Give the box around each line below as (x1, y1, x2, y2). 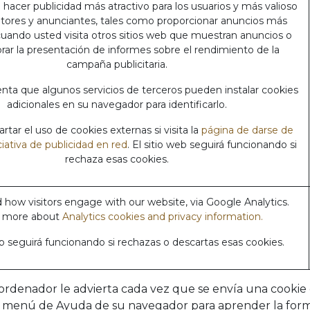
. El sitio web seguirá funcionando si (127, 138, 297, 151)
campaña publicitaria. (66, 58, 167, 71)
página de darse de (201, 124, 293, 136)
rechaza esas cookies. (65, 153, 169, 165)
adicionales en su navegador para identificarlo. (7, 98, 227, 111)
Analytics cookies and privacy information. (62, 210, 263, 223)
